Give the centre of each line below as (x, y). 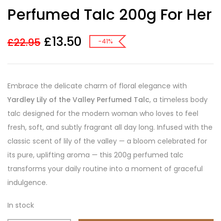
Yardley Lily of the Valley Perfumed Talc (78, 100)
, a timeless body (179, 100)
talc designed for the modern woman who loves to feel (103, 114)
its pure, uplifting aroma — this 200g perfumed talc (95, 155)
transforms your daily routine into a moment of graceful (105, 169)
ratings (17, 9)
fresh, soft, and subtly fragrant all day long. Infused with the (110, 128)
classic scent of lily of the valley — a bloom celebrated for (107, 141)
